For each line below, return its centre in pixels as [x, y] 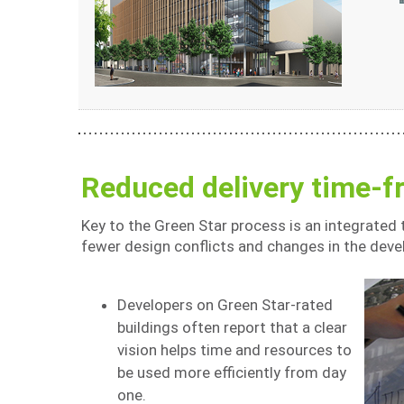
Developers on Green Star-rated [225, 305]
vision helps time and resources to [234, 350]
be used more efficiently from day [232, 372]
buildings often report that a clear [232, 327]
